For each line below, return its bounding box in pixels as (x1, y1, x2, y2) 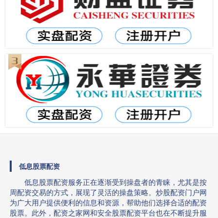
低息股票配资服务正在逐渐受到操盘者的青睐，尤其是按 (24, 177, 207, 187)
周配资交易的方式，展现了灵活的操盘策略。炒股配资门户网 (10, 187, 207, 197)
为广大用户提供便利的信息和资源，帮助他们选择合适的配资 (10, 197, 207, 207)
